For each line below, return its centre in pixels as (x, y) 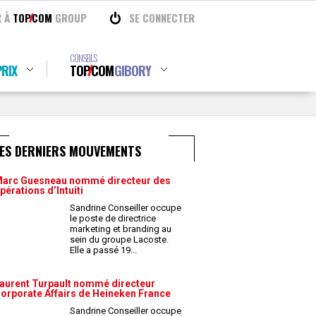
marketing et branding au (121, 229)
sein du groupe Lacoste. (119, 239)
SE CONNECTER (162, 18)
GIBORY (132, 71)
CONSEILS (83, 58)
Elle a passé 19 (101, 250)
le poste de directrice (113, 218)
